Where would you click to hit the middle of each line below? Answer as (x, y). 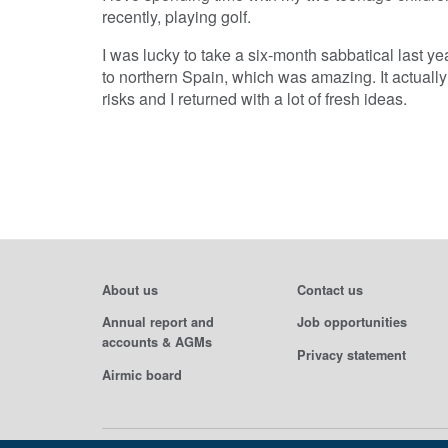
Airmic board (142, 375)
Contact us (330, 289)
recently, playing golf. (176, 16)
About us (130, 289)
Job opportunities (352, 322)
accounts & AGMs (157, 342)
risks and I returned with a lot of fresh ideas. (254, 98)
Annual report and (158, 322)
